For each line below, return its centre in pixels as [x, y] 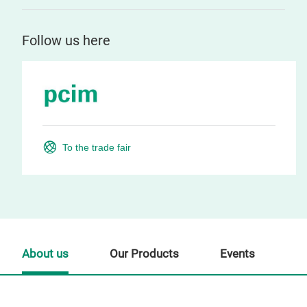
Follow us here [66, 40]
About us [45, 254]
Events [237, 254]
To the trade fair [97, 147]
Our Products [144, 254]
